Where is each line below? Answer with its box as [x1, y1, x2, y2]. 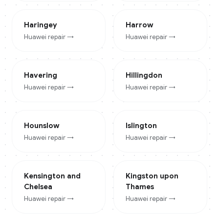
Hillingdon [126, 71, 162, 80]
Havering [24, 71, 57, 80]
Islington [126, 121, 157, 130]
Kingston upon [126, 172, 178, 180]
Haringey [24, 21, 57, 29]
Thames [126, 182, 154, 191]
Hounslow [24, 121, 59, 130]
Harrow [126, 21, 153, 29]
